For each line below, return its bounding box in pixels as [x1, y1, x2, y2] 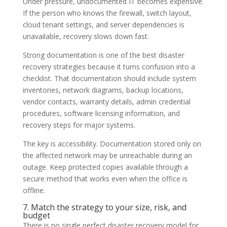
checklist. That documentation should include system [22, 73, 196, 83]
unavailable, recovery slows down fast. [22, 31, 149, 41]
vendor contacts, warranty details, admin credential [22, 96, 191, 106]
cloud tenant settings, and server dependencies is [22, 19, 184, 29]
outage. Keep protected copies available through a [22, 162, 188, 172]
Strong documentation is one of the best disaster [22, 50, 184, 60]
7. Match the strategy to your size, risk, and [22, 201, 186, 213]
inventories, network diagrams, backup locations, [22, 85, 183, 95]
